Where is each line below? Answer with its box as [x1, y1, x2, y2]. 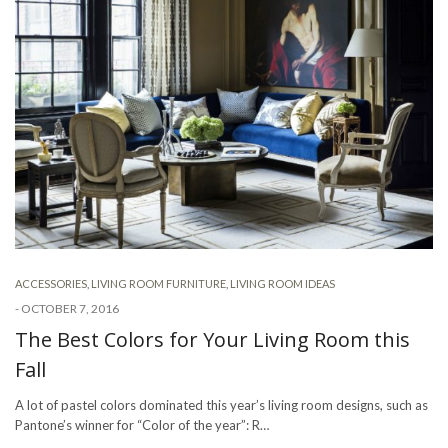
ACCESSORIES [15, 276, 87, 290]
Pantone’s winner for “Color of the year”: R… [15, 416, 269, 433]
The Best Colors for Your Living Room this [15, 325, 410, 353]
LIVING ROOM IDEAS [230, 276, 335, 290]
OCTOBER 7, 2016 [21, 300, 119, 316]
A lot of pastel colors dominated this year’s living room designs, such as [15, 396, 428, 413]
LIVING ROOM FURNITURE [91, 276, 226, 290]
